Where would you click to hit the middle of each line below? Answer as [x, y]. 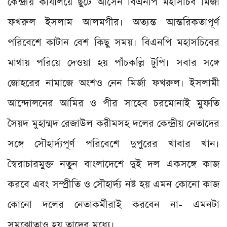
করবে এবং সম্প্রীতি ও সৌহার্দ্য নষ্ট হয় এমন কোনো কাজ [113, 185]
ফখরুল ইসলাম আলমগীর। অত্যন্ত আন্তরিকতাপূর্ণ [113, 23]
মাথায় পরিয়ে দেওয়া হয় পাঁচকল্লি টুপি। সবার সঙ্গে [113, 63]
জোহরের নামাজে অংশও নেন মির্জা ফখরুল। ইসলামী [113, 83]
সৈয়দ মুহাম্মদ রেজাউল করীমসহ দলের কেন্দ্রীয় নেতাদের [113, 124]
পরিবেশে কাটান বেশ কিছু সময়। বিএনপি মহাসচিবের [113, 43]
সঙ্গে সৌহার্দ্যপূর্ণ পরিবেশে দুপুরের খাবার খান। [113, 144]
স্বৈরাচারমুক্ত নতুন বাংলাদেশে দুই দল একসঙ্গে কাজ [113, 164]
